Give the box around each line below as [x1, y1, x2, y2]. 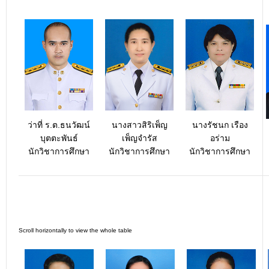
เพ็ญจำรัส [121, 133, 157, 143]
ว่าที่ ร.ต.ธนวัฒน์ [28, 120, 90, 130]
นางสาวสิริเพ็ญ [111, 120, 168, 130]
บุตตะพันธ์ [40, 133, 78, 143]
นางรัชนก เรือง [192, 120, 248, 130]
